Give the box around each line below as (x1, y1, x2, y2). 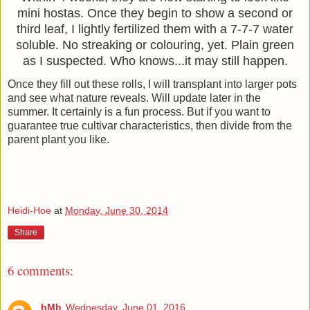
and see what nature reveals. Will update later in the (8, 91, 261, 104)
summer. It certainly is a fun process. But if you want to (8, 105, 271, 118)
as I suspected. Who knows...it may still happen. (22, 53, 288, 68)
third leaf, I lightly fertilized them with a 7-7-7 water (17, 21, 293, 36)
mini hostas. (17, 6, 87, 20)
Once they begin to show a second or (87, 6, 293, 20)
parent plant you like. (8, 133, 109, 145)
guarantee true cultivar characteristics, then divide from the (8, 119, 292, 131)
